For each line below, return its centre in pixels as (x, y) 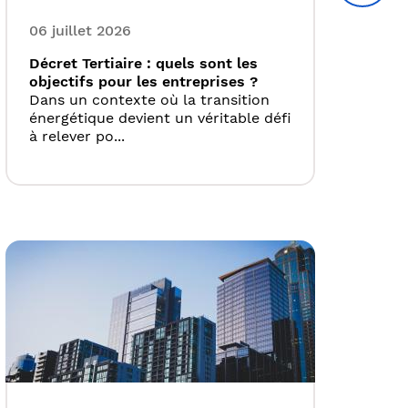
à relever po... (77, 137)
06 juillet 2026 (80, 31)
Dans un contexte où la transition (149, 100)
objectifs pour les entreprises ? (143, 82)
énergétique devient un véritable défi (160, 118)
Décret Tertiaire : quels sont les (143, 64)
